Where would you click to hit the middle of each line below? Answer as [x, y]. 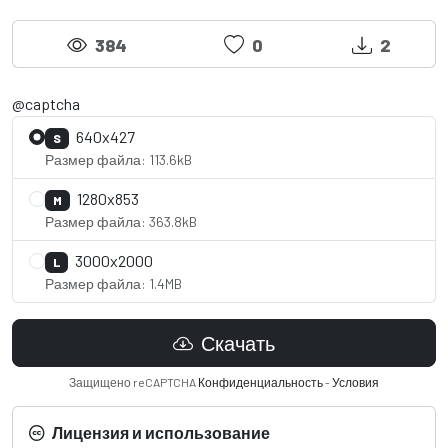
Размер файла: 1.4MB [113, 284]
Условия [355, 382]
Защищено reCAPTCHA [133, 382]
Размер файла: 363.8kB [121, 222]
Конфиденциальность [260, 382]
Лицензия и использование [159, 433]
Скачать [236, 343]
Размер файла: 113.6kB [118, 160]
